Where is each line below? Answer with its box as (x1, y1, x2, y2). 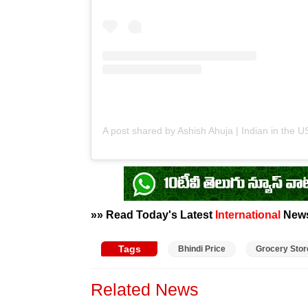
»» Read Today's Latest (91, 208, 215, 221)
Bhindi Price (178, 243, 225, 254)
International (215, 208, 280, 221)
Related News (91, 279, 199, 299)
